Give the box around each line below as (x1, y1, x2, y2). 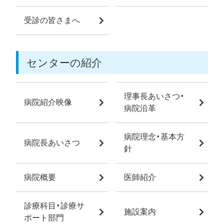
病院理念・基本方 (124, 132, 184, 141)
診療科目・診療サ (24, 201, 84, 210)
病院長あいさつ (24, 138, 80, 147)
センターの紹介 (26, 57, 102, 69)
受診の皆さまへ (24, 16, 80, 25)
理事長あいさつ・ (124, 92, 184, 101)
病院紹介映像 (24, 98, 72, 107)
